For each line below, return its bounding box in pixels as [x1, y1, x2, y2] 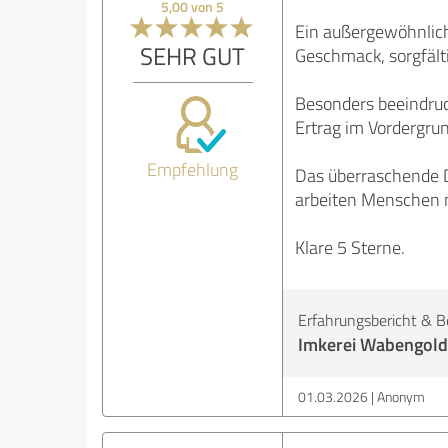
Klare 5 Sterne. [294, 235, 405, 260]
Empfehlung [147, 157, 239, 182]
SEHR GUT [140, 39, 246, 73]
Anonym [376, 387, 425, 407]
